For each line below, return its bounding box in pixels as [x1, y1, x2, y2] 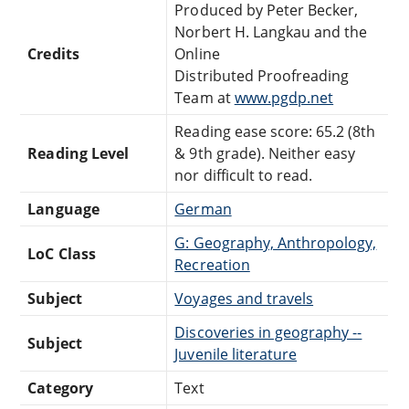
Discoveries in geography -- [174, 321, 362, 342]
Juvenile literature [174, 343, 298, 364]
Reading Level [27, 142, 129, 163]
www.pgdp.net [234, 87, 334, 108]
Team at [174, 87, 235, 108]
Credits [27, 43, 79, 64]
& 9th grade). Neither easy [174, 142, 356, 163]
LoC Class [27, 243, 96, 264]
